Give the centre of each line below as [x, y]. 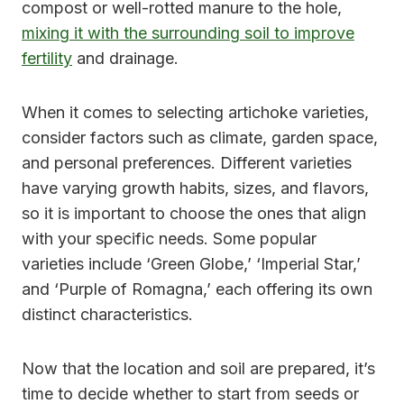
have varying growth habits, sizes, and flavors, [195, 188]
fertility [47, 58]
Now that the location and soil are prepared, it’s [198, 368]
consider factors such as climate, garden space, [200, 137]
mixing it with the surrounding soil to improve [188, 32]
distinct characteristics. [107, 314]
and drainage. [125, 58]
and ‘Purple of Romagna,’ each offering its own [197, 289]
